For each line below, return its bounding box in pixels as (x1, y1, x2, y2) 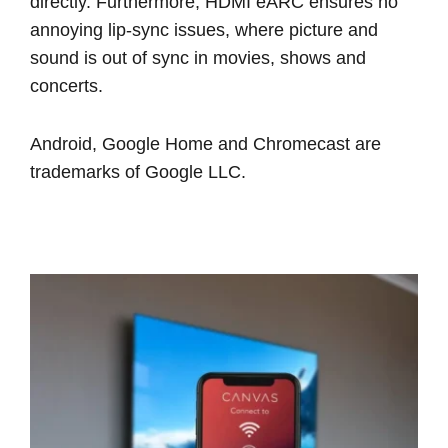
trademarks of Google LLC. (30, 161, 246, 182)
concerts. (30, 75, 103, 96)
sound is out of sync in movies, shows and (30, 47, 366, 68)
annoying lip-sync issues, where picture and (30, 19, 378, 40)
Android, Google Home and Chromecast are (30, 133, 381, 154)
